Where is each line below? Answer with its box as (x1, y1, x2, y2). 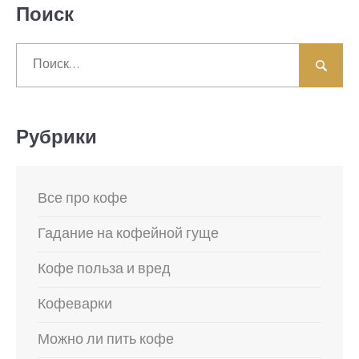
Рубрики (16, 123, 97, 154)
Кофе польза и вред (38, 257, 171, 281)
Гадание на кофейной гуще (38, 222, 219, 246)
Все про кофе (38, 187, 127, 211)
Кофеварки (38, 292, 112, 317)
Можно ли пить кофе (38, 328, 174, 352)
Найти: (15, 41, 54, 63)
